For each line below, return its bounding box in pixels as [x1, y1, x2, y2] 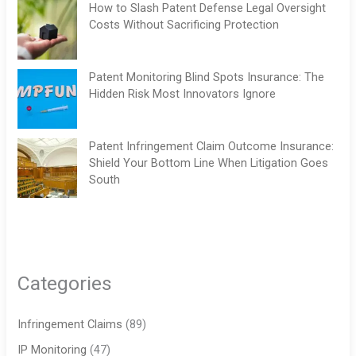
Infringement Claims [17, 317, 123, 332]
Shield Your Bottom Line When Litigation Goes [89, 156, 329, 171]
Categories [17, 272, 113, 296]
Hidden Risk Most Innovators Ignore [89, 87, 277, 102]
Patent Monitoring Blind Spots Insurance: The [89, 70, 325, 85]
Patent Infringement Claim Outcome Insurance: [89, 139, 335, 154]
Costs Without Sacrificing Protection [89, 17, 280, 33]
